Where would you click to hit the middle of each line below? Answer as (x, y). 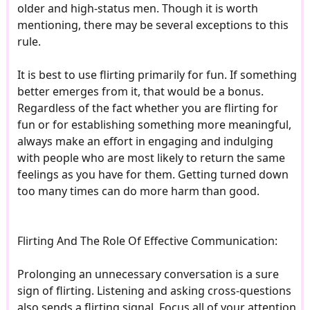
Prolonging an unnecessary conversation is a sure (148, 274)
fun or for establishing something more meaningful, (154, 125)
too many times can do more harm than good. (138, 191)
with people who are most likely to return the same (151, 158)
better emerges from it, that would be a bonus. (140, 92)
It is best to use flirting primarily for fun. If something (157, 75)
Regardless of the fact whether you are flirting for (147, 108)
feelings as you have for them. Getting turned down (153, 175)
